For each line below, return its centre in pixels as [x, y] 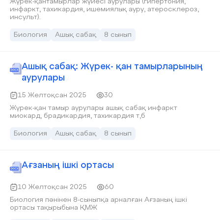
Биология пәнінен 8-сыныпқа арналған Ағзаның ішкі [98, 200]
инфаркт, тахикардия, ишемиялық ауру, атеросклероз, [26, 9]
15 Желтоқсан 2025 [52, 95]
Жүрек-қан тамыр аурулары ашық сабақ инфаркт [79, 108]
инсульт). [25, 17]
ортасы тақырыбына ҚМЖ [54, 208]
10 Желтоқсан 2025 [52, 187]
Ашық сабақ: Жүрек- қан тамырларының [112, 67]
